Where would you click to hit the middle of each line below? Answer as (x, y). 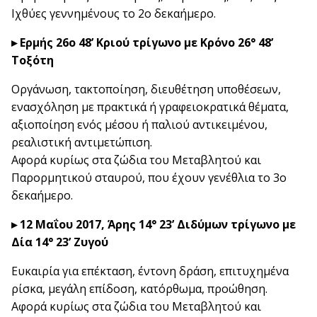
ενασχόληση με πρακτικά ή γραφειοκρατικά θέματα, (150, 106)
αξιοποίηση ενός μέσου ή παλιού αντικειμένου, (139, 124)
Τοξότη (33, 60)
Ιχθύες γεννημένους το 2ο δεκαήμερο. (114, 13)
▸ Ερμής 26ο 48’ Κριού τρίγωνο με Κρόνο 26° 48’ (142, 42)
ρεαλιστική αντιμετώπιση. (82, 142)
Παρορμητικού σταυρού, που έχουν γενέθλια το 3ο (149, 177)
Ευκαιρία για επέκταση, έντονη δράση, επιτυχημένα (150, 271)
